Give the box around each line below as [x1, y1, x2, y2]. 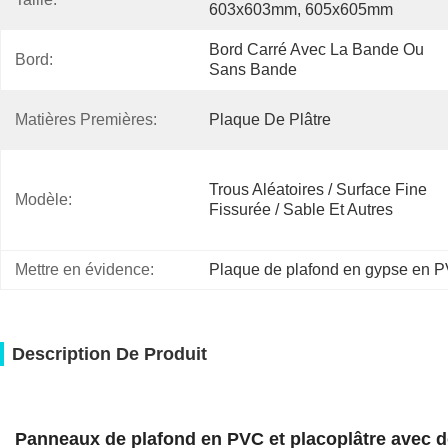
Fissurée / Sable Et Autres [209, 201, 393, 218]
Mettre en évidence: [15, 261, 154, 278]
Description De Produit [12, 344, 207, 364]
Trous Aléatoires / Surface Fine [209, 181, 427, 198]
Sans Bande [209, 61, 297, 78]
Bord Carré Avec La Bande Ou [209, 41, 424, 58]
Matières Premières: [15, 111, 157, 128]
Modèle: [15, 191, 72, 208]
